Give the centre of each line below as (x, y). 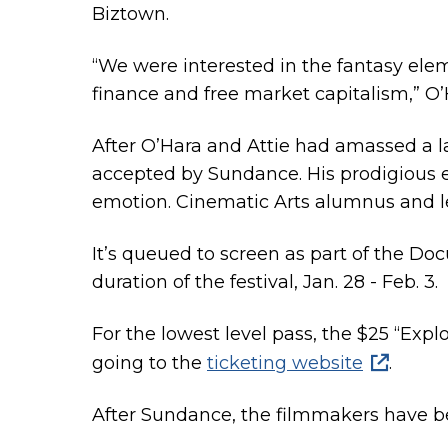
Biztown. (130, 14)
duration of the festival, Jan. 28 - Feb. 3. (265, 282)
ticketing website (285, 363)
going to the (149, 363)
